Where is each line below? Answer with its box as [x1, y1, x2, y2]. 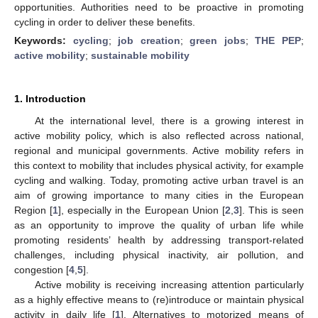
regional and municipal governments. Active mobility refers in [14, 144, 304, 156]
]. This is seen [238, 204, 305, 216]
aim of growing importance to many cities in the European [14, 189, 304, 201]
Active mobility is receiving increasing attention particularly [34, 278, 304, 290]
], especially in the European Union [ [58, 204, 225, 216]
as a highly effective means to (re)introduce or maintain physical [14, 293, 304, 305]
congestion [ [14, 263, 69, 275]
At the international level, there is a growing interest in [34, 114, 304, 126]
